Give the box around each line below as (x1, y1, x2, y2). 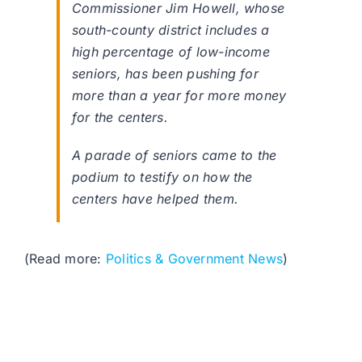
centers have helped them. (72, 191, 239, 208)
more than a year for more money (72, 87, 287, 104)
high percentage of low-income (72, 44, 270, 61)
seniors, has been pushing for (72, 65, 259, 82)
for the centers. (72, 109, 168, 126)
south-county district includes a (72, 22, 270, 39)
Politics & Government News (105, 250, 284, 267)
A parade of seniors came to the (72, 147, 277, 164)
